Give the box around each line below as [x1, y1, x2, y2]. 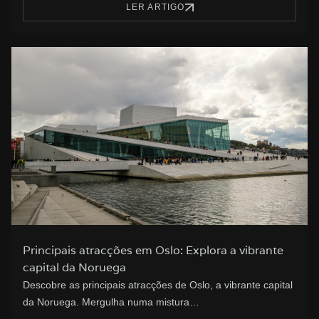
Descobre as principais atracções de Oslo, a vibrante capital [23, 279, 293, 291]
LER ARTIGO [125, 2, 185, 13]
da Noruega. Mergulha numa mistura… [23, 296, 199, 308]
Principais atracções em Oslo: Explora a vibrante [23, 243, 283, 258]
